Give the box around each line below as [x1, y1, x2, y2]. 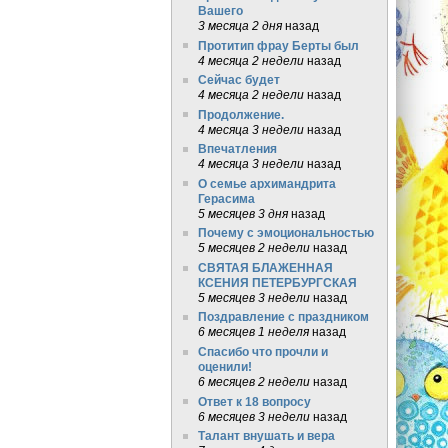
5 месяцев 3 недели [197, 290, 310, 304]
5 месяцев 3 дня [197, 206, 288, 220]
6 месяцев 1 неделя [197, 325, 309, 339]
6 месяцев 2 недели [197, 375, 310, 388]
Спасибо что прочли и [197, 345, 328, 358]
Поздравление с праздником [197, 310, 369, 324]
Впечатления [197, 142, 277, 156]
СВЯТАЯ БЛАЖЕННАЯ [197, 260, 333, 274]
